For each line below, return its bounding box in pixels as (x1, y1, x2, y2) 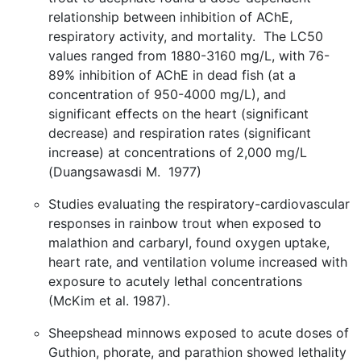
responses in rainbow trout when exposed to (48, 215, 322, 231)
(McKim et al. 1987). (48, 293, 170, 309)
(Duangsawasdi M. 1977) (48, 164, 201, 180)
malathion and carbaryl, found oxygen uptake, (48, 234, 330, 251)
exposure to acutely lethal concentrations (48, 273, 302, 289)
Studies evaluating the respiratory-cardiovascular (48, 196, 350, 212)
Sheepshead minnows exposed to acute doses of (48, 325, 349, 341)
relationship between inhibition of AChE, (48, 9, 293, 25)
